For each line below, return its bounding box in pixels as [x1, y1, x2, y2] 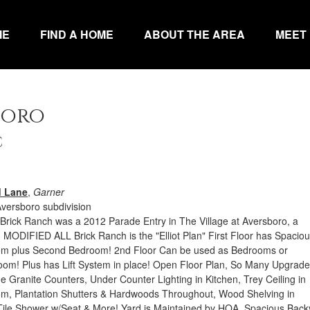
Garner [33, 185, 64, 199]
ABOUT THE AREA [144, 26, 245, 42]
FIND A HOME [40, 26, 113, 42]
